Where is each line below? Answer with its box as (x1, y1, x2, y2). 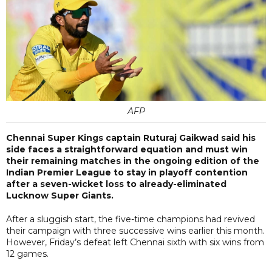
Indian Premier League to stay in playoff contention (6, 166, 248, 178)
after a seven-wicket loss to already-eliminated (6, 178, 226, 189)
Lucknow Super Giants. (6, 189, 114, 201)
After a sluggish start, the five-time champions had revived (6, 213, 255, 225)
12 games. (6, 248, 49, 259)
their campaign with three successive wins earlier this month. (6, 225, 265, 236)
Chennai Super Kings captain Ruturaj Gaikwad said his (6, 132, 256, 143)
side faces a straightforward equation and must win (6, 143, 248, 155)
